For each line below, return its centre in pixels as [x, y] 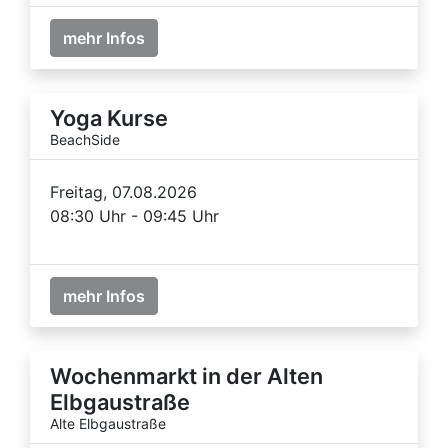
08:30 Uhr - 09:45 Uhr [134, 215]
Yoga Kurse [109, 117]
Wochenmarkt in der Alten [186, 375]
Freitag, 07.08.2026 [123, 191]
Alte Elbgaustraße [108, 423]
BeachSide [85, 139]
